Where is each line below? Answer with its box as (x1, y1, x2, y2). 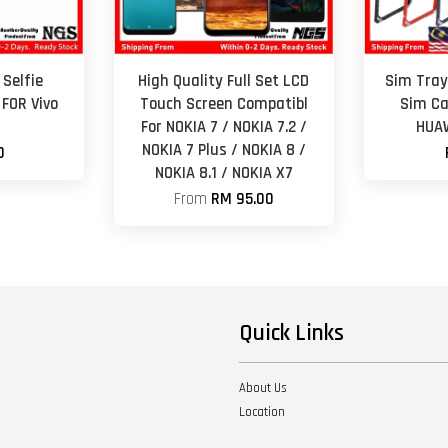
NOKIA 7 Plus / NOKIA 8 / (141, 139, 306, 161)
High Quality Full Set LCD (138, 70, 310, 92)
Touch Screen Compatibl (139, 93, 308, 115)
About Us (239, 379, 287, 396)
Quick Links (239, 318, 344, 348)
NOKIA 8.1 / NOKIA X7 (154, 162, 293, 184)
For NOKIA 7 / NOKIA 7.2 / (140, 116, 307, 138)
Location (239, 403, 285, 420)
